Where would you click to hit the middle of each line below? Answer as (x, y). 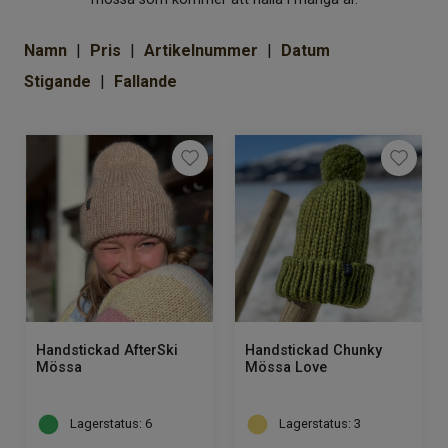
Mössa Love (286, 367)
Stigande (57, 81)
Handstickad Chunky (313, 350)
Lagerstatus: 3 (320, 424)
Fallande (145, 81)
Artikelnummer (201, 50)
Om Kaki (71, 16)
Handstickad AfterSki (107, 350)
